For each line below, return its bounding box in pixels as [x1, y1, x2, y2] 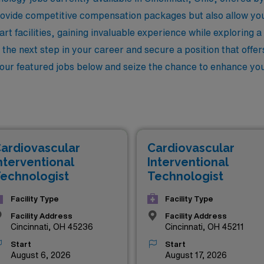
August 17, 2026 [165, 251, 227, 259]
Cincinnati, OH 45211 [165, 223, 244, 231]
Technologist [147, 169, 223, 183]
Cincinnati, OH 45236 [10, 223, 93, 231]
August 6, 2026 [10, 251, 71, 259]
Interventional [147, 155, 229, 169]
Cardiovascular [147, 141, 235, 155]
